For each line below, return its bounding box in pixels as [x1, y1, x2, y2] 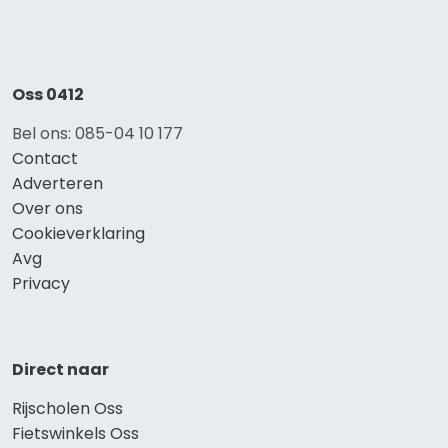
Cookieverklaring [12, 222, 145, 246]
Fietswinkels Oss [12, 422, 139, 446]
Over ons [12, 197, 83, 221]
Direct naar [12, 358, 109, 382]
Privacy [12, 272, 70, 296]
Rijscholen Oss [12, 397, 123, 421]
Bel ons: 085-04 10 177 [12, 122, 183, 146]
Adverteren [12, 172, 103, 196]
